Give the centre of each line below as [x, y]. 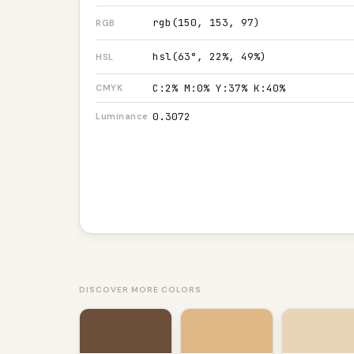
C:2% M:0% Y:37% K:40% [219, 88]
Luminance [122, 116]
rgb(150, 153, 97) [206, 23]
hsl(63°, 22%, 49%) [209, 56]
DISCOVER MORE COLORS [140, 290]
